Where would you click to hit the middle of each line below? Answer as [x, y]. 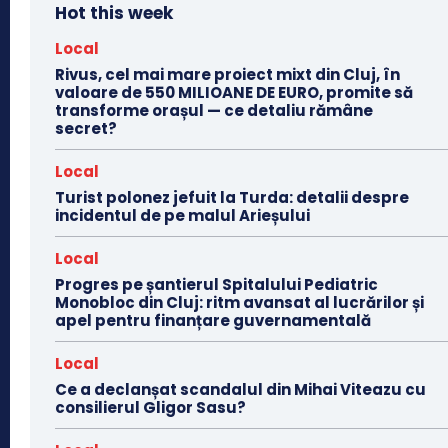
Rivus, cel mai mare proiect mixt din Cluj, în [227, 74]
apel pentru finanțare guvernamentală [213, 320]
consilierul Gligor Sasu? [150, 407]
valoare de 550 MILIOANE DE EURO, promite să [234, 92]
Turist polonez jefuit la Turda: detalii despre [232, 197]
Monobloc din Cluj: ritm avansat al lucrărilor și [239, 302]
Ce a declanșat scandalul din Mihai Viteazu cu [240, 389]
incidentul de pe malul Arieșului [182, 215]
